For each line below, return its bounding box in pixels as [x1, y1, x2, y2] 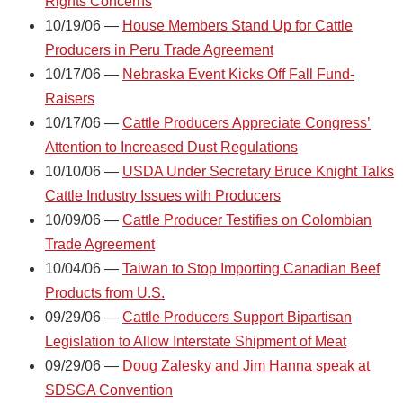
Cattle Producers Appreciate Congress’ [122, 114, 371, 130]
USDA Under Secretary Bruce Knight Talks [122, 163, 394, 179]
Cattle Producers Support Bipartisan [122, 309, 352, 325]
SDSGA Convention [45, 381, 173, 398]
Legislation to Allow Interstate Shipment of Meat [45, 333, 346, 349]
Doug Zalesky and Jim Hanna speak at [122, 357, 370, 373]
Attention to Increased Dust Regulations [45, 139, 298, 155]
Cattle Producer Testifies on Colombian [122, 211, 372, 228]
